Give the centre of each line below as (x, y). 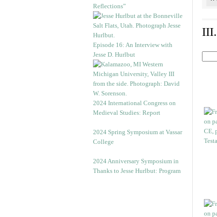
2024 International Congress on (134, 103)
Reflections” (109, 6)
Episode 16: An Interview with (133, 45)
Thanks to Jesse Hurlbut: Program (137, 171)
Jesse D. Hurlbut (114, 54)
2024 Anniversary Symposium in (136, 161)
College (103, 142)
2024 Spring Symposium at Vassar (138, 132)
